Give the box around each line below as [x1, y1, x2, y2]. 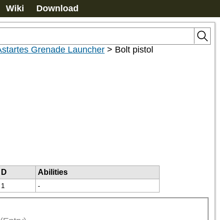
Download [36, 3, 79, 13]
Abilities [38, 168, 68, 176]
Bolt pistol [115, 45, 153, 55]
